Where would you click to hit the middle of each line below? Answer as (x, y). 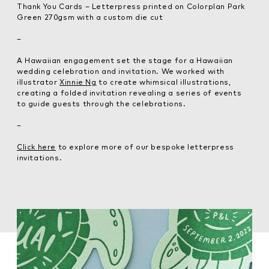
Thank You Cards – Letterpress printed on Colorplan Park (131, 6)
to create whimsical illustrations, (164, 82)
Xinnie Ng (78, 82)
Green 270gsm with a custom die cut (90, 17)
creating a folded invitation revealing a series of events (129, 92)
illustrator (38, 82)
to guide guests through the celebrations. (101, 103)
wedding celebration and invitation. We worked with (121, 71)
